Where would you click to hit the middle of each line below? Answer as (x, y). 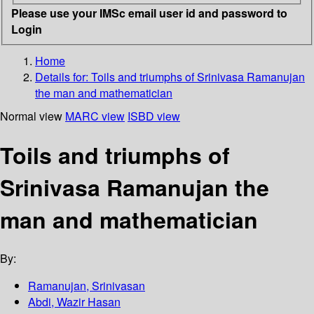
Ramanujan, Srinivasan (87, 286)
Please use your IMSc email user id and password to (149, 13)
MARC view (95, 116)
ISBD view (154, 116)
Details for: (63, 76)
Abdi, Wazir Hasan (74, 302)
